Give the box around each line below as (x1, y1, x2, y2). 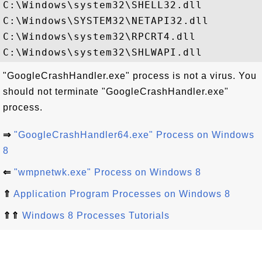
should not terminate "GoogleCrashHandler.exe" (3, 87, 229, 96)
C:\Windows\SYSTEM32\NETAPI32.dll (3, 15, 209, 26)
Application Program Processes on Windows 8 (13, 189, 230, 199)
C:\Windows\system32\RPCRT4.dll (3, 31, 196, 42)
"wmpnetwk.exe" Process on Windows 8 (14, 167, 201, 177)
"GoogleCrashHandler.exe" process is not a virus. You (3, 71, 257, 81)
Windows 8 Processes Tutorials (22, 211, 170, 220)
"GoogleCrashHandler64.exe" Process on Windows (14, 130, 254, 140)
